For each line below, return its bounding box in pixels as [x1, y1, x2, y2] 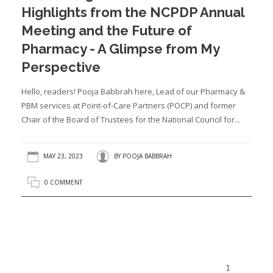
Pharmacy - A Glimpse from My [21, 41, 219, 57]
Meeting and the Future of [21, 23, 192, 38]
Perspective [21, 59, 101, 75]
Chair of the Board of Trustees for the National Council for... [21, 114, 240, 125]
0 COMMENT [44, 178, 82, 187]
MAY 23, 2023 [41, 152, 83, 161]
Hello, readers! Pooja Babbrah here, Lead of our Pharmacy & [21, 86, 245, 97]
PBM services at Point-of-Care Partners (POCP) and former [21, 100, 236, 111]
